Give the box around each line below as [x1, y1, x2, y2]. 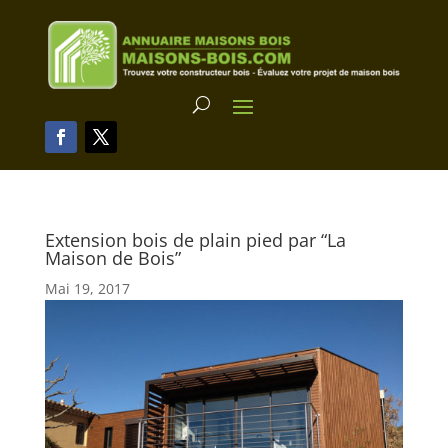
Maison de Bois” [44, 245, 181, 270]
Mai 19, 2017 [44, 278, 130, 298]
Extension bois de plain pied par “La [44, 227, 346, 252]
